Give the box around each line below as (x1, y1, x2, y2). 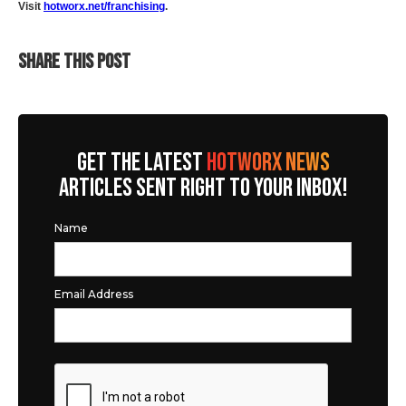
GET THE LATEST (76, 148, 207, 178)
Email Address (54, 287, 133, 301)
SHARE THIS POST (18, 49, 130, 74)
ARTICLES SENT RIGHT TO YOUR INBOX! (58, 173, 348, 203)
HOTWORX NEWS (206, 148, 330, 178)
